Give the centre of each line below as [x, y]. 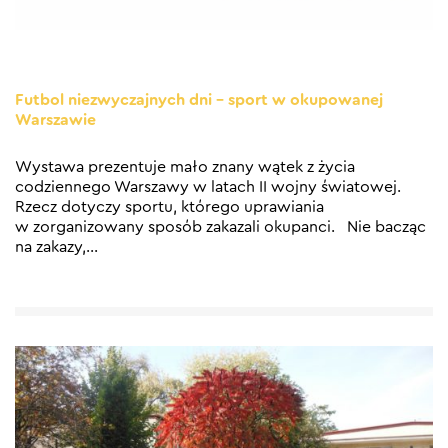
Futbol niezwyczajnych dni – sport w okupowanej [199, 100]
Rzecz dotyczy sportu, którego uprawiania [169, 207]
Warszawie [55, 120]
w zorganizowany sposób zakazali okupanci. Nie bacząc [220, 227]
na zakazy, [50, 247]
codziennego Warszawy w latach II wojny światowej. [208, 187]
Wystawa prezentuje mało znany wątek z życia [185, 167]
